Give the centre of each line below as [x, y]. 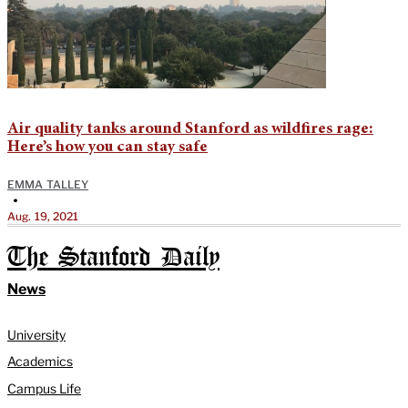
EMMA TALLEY [48, 184]
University [36, 334]
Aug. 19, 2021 [43, 216]
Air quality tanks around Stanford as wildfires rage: [190, 129]
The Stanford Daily [113, 258]
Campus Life [44, 389]
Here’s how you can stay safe [107, 147]
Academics [40, 362]
